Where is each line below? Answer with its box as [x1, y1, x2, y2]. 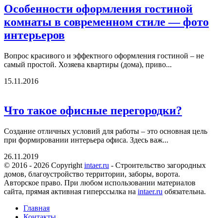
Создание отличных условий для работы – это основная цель [4, 127, 207, 135]
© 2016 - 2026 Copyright [4, 161, 84, 169]
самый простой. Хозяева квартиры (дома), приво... [4, 60, 172, 69]
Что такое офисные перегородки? [4, 104, 182, 117]
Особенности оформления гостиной [4, 2, 193, 15]
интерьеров [4, 28, 65, 41]
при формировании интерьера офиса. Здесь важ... [4, 135, 168, 144]
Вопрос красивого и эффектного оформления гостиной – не [4, 51, 204, 60]
